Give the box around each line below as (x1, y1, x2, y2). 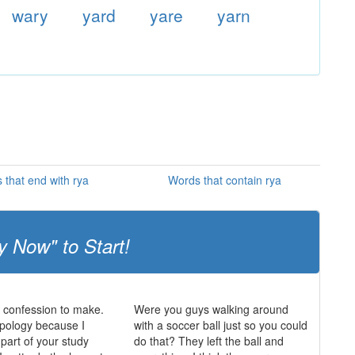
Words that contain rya (167, 172, 281, 188)
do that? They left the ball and (133, 333, 284, 349)
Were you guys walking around (133, 301, 288, 317)
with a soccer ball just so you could (133, 317, 307, 333)
